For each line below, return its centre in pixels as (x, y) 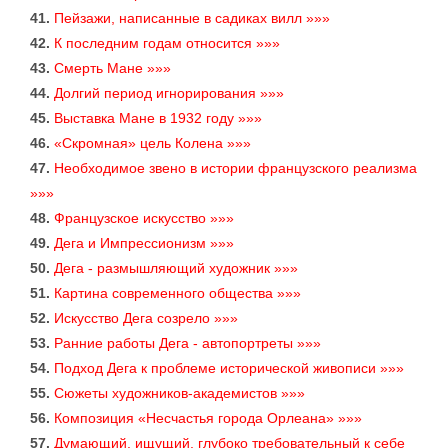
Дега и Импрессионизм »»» (144, 243)
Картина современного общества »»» (177, 293)
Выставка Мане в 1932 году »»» (158, 118)
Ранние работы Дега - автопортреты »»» (187, 343)
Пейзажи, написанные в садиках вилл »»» (192, 18)
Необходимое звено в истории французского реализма (235, 168)
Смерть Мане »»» (112, 68)
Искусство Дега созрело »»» (146, 318)
